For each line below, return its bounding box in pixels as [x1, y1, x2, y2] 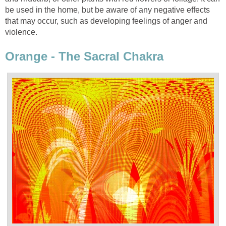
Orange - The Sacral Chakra [5, 49, 163, 63]
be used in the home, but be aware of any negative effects [5, 6, 210, 15]
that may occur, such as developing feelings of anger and [5, 17, 207, 26]
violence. [5, 28, 37, 37]
